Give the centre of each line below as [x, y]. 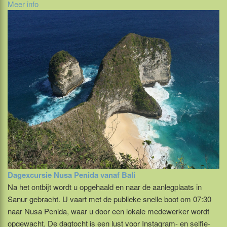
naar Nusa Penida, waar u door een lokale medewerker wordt [108, 211]
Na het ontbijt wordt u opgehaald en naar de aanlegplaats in [105, 187]
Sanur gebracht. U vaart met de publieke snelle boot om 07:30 [109, 199]
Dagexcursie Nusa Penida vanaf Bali [71, 175]
